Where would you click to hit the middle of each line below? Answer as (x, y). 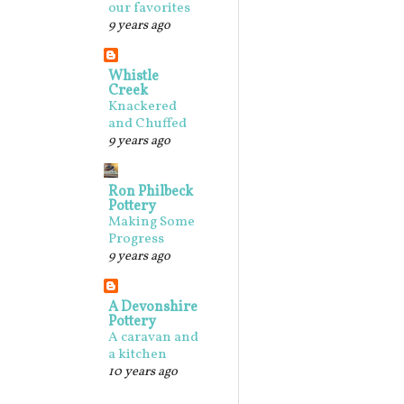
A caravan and (153, 338)
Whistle (133, 77)
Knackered (142, 107)
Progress (136, 239)
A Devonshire (153, 308)
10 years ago (143, 372)
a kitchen (138, 355)
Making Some (151, 222)
